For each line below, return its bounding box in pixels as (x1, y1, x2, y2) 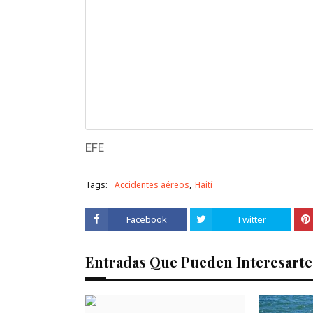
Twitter (236, 212, 267, 226)
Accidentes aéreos (115, 178, 189, 191)
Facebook (126, 212, 168, 226)
